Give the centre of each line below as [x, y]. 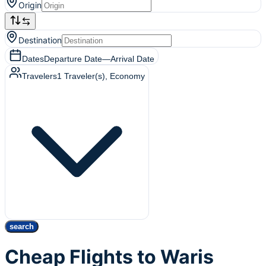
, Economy [125, 76]
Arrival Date [132, 59]
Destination [40, 40]
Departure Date [73, 59]
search [22, 227]
